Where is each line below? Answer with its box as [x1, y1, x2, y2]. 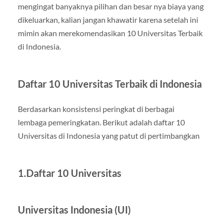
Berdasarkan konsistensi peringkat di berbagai [17, 104, 174, 113]
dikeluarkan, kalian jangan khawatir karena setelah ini [17, 14, 198, 24]
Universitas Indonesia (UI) [17, 203, 131, 216]
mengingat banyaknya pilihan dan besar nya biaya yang [17, 1, 204, 11]
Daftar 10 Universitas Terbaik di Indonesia [17, 77, 202, 90]
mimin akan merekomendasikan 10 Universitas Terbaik [17, 28, 203, 38]
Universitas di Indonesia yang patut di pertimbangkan [17, 130, 200, 140]
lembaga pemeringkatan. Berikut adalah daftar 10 [17, 117, 185, 127]
